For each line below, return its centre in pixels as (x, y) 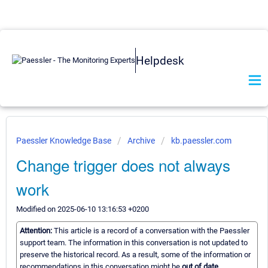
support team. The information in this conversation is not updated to (134, 243)
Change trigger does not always (123, 165)
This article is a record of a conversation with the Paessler (152, 231)
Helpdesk (160, 60)
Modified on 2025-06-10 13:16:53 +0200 (83, 209)
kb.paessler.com (201, 141)
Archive (141, 141)
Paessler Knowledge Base (65, 141)
